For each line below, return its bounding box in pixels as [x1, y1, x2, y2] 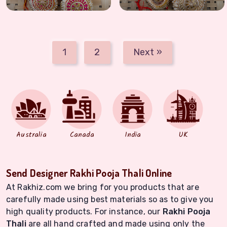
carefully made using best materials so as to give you [6, 195, 214, 205]
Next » [133, 47, 162, 58]
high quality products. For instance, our [6, 207, 163, 217]
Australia [16, 129, 47, 141]
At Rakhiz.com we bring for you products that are [6, 182, 199, 193]
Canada [69, 129, 95, 141]
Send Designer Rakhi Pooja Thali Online [6, 166, 172, 180]
